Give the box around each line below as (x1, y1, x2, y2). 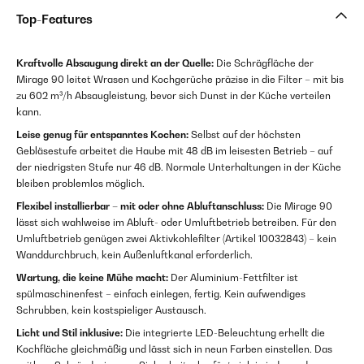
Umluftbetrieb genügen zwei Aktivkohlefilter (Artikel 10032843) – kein (16, 232, 336, 245)
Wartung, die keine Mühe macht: (16, 271, 168, 284)
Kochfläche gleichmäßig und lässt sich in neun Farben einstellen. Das (16, 343, 332, 356)
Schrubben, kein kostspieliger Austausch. (16, 304, 206, 317)
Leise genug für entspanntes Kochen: (16, 128, 188, 141)
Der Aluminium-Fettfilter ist (168, 271, 298, 284)
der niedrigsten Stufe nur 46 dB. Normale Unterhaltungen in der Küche (16, 161, 341, 174)
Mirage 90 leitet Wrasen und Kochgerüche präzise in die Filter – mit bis (16, 73, 344, 86)
